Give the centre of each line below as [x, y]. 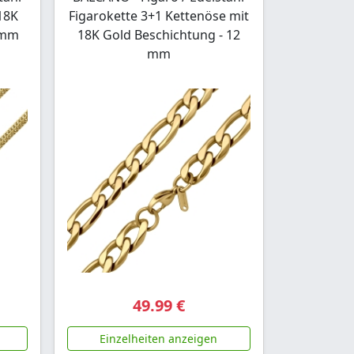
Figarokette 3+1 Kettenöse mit [158, 16]
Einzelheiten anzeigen [159, 338]
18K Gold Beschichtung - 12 [158, 35]
